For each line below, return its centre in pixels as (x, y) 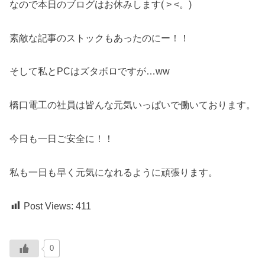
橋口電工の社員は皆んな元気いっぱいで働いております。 (132, 105)
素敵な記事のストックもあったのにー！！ (99, 38)
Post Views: (49, 206)
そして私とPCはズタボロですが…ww (90, 72)
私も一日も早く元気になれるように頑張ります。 (114, 172)
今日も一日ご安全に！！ (62, 139)
